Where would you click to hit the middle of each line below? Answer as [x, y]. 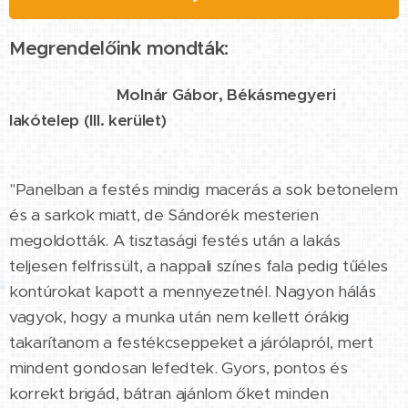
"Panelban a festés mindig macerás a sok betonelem [204, 189]
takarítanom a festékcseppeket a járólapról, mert [191, 342]
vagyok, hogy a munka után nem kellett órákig [179, 316]
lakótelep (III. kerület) [88, 120]
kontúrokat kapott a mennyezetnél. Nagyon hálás [193, 291]
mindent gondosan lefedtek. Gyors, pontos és [178, 367]
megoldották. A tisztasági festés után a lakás [175, 240]
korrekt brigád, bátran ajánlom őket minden [169, 393]
